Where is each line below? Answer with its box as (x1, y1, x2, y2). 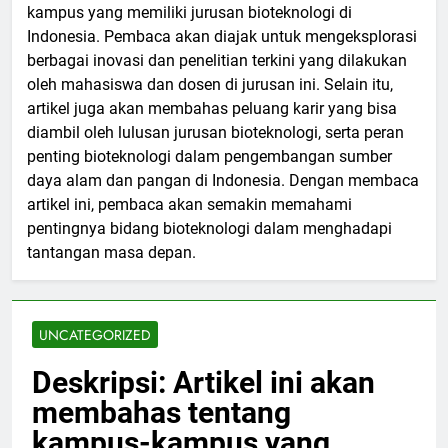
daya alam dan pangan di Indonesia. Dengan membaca (27, 171, 419, 191)
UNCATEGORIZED (39, 325, 151, 346)
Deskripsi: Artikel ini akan (32, 365, 375, 401)
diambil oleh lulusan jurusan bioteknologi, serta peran (27, 123, 404, 143)
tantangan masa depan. (27, 243, 196, 263)
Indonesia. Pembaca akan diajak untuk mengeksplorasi (27, 27, 417, 47)
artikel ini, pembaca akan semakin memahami (27, 195, 352, 215)
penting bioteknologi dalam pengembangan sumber (27, 147, 392, 167)
